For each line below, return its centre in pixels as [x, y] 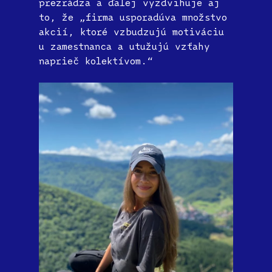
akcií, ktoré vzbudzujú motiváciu [131, 31]
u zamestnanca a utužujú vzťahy [124, 46]
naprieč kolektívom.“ [96, 60]
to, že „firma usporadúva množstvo [133, 17]
